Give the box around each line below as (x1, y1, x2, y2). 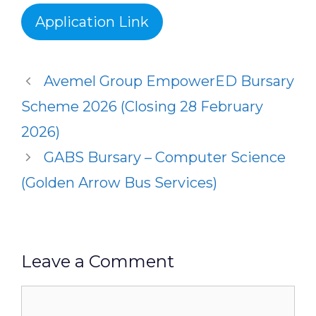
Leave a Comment (21, 251, 174, 272)
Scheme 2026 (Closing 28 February (21, 98, 263, 115)
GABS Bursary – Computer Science (44, 149, 286, 166)
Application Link (35, 13, 149, 30)
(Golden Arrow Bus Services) (21, 174, 217, 191)
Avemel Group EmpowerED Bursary (44, 73, 294, 90)
